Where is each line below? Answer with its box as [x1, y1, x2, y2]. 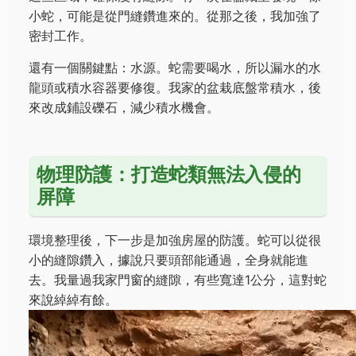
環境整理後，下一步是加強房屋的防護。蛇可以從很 [29, 232, 321, 248]
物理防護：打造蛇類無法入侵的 [37, 163, 301, 186]
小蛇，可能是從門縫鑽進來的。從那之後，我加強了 [29, 8, 321, 24]
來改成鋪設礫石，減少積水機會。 [29, 99, 219, 115]
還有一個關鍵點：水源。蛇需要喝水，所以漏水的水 [29, 60, 321, 75]
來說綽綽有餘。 [29, 292, 118, 308]
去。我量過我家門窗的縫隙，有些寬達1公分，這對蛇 [29, 272, 327, 288]
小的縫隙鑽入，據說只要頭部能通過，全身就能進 [29, 252, 308, 268]
